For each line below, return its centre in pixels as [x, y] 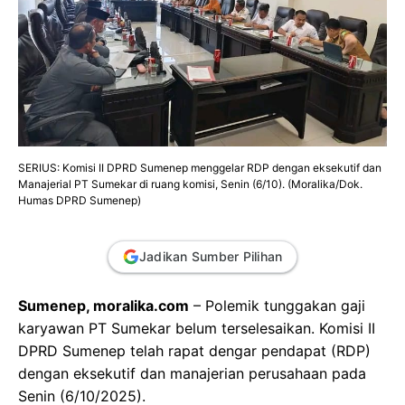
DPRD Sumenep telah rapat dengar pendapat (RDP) [194, 350]
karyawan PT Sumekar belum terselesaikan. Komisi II [197, 328]
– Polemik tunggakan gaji [277, 305]
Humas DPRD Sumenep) [80, 200]
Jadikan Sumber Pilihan [211, 256]
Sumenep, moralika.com [104, 305]
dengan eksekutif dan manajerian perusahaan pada [192, 373]
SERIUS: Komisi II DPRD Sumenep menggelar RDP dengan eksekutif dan [200, 167]
